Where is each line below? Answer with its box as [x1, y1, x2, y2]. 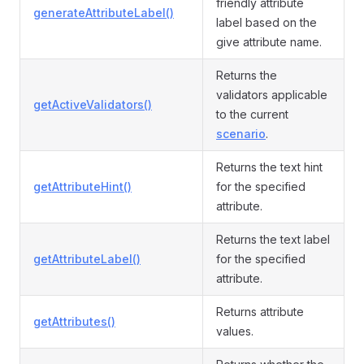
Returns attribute [216, 305, 304, 318]
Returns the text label [216, 232, 330, 246]
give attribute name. [216, 35, 322, 49]
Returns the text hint [216, 160, 323, 174]
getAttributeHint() [33, 180, 132, 193]
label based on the [216, 15, 317, 29]
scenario [216, 127, 266, 141]
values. [216, 324, 253, 338]
